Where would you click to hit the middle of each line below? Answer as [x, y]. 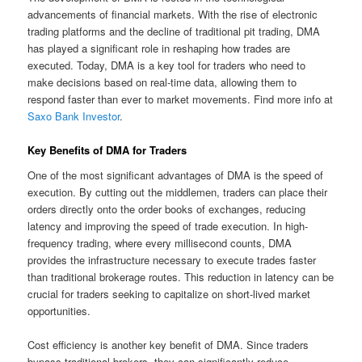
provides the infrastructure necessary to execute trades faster [172, 260]
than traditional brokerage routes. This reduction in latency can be [181, 277]
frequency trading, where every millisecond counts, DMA [160, 243]
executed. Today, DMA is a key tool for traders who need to [167, 65]
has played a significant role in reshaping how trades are [159, 48]
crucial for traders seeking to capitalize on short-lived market [169, 294]
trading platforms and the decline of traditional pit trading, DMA [174, 31]
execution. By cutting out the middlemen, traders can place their [178, 192]
